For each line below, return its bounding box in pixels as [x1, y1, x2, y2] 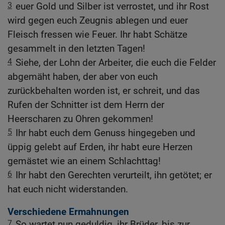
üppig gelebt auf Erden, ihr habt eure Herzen [8, 141, 192, 153]
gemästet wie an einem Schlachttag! [8, 155, 161, 167]
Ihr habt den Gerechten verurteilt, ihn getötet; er [16, 169, 212, 181]
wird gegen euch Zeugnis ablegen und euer [8, 15, 188, 27]
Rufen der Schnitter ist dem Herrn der [8, 99, 164, 111]
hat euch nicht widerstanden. [8, 183, 128, 195]
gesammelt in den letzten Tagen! [8, 43, 145, 55]
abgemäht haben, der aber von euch [8, 71, 158, 83]
